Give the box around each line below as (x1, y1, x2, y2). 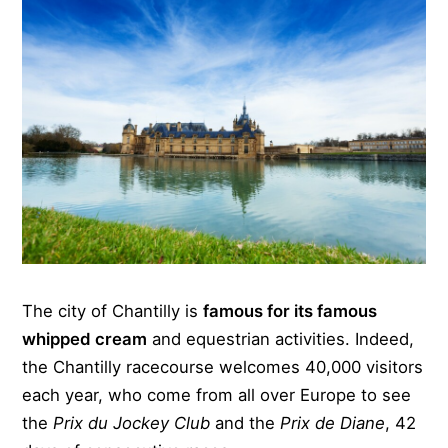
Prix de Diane (280, 413, 386, 434)
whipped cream (22, 329, 148, 350)
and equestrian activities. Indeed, (147, 329, 415, 350)
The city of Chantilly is (22, 301, 204, 322)
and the (210, 413, 281, 434)
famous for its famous (203, 301, 378, 322)
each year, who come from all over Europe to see (22, 385, 412, 406)
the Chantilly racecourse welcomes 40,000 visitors (22, 357, 424, 378)
